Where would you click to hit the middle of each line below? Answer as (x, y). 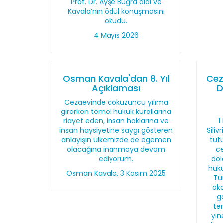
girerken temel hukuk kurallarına (116, 111)
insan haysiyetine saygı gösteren (116, 130)
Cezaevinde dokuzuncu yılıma (116, 102)
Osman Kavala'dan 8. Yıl (116, 78)
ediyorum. (116, 159)
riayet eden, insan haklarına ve (116, 121)
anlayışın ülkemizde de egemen (116, 140)
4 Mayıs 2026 (116, 35)
